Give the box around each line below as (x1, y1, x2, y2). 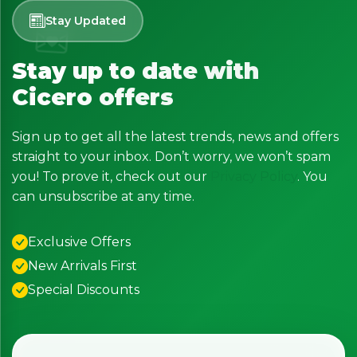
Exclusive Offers (28, 234, 131, 250)
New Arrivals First (28, 258, 137, 274)
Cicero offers (12, 84, 174, 112)
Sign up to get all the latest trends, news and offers (12, 129, 339, 145)
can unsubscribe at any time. (12, 189, 194, 205)
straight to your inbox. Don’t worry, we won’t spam (12, 149, 331, 165)
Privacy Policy (210, 169, 297, 185)
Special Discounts (28, 282, 139, 298)
